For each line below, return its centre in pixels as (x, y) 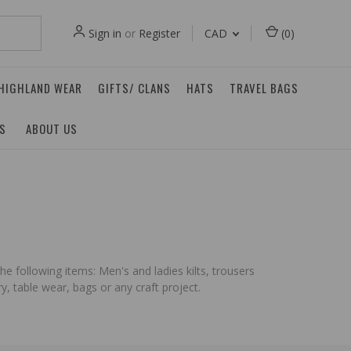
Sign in (105, 33)
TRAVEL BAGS (264, 88)
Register (159, 33)
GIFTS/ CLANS (134, 88)
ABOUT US (52, 128)
